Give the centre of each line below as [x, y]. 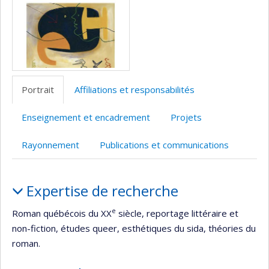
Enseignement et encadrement [86, 117]
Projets [186, 117]
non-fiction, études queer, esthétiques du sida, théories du [134, 228]
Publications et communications [164, 144]
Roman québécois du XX [62, 213]
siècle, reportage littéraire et [177, 213]
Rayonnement [50, 144]
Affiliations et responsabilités [134, 89]
